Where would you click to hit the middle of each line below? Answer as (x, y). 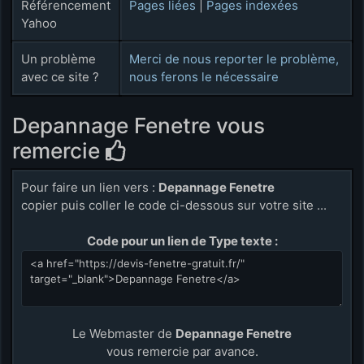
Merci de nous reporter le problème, (234, 58)
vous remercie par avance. (182, 352)
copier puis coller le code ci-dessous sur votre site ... (174, 205)
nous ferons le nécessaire (204, 76)
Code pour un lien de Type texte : (182, 240)
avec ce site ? (61, 76)
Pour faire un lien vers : (90, 187)
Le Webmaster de (124, 334)
